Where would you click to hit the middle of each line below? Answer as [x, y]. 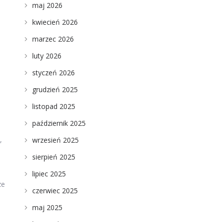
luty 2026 [47, 56]
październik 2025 [59, 123]
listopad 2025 [54, 106]
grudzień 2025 [55, 89]
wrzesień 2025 [55, 140]
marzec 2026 [53, 39]
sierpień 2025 [54, 157]
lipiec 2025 [49, 174]
